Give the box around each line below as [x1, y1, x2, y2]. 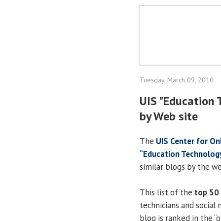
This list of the [140, 186, 194, 198]
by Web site [140, 109, 198, 124]
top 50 [194, 186, 219, 198]
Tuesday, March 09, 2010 [140, 75, 214, 84]
